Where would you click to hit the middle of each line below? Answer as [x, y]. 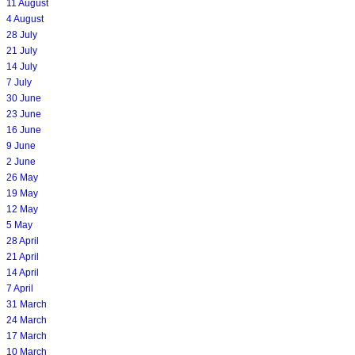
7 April [20, 288]
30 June [24, 98]
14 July [22, 66]
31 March [27, 304]
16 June [24, 130]
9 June [21, 145]
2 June [21, 161]
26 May [22, 177]
